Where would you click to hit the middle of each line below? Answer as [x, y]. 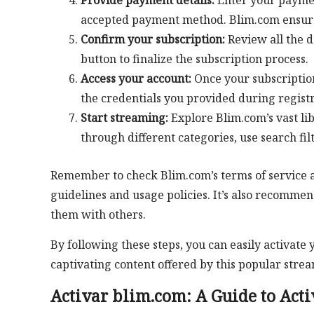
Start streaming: [124, 118]
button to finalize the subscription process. [194, 59]
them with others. [98, 214]
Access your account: [136, 79]
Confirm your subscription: [152, 40]
